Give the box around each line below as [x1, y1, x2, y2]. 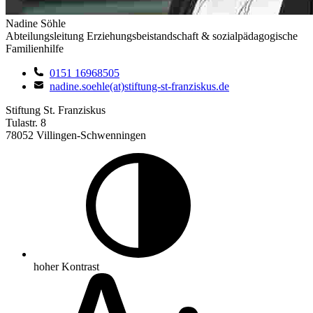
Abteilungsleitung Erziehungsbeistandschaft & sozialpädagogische [6, 29, 298, 42]
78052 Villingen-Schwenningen [6, 129, 146, 141]
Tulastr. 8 [6, 116, 46, 129]
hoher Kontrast [34, 260, 99, 272]
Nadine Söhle [6, 17, 66, 29]
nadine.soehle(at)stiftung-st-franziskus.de [50, 80, 229, 92]
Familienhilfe [6, 42, 64, 54]
